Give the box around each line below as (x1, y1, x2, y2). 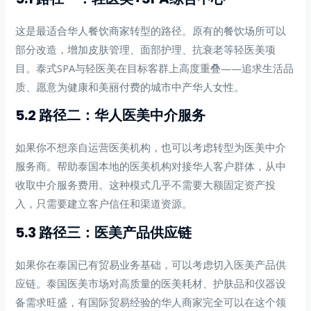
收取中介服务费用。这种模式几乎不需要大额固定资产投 (15, 178, 276, 192)
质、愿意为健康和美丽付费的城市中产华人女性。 (15, 79, 245, 94)
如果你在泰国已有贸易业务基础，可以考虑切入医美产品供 (15, 258, 287, 272)
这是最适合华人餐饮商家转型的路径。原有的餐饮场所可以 (15, 23, 287, 37)
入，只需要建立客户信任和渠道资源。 (15, 196, 193, 211)
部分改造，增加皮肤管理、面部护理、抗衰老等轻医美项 (15, 42, 276, 56)
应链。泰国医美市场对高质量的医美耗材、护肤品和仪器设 (15, 276, 287, 291)
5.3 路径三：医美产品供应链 (15, 223, 192, 243)
